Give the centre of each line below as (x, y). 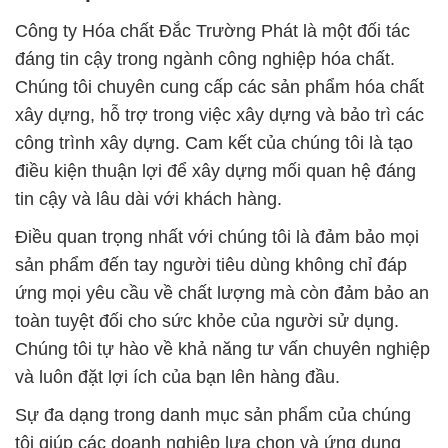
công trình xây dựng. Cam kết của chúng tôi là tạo (214, 143)
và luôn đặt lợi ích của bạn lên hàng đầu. (177, 377)
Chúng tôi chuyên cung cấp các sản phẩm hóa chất (219, 87)
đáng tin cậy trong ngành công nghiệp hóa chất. (205, 59)
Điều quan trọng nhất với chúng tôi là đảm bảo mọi (217, 237)
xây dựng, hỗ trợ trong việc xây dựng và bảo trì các (219, 115)
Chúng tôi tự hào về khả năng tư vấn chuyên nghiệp (222, 349)
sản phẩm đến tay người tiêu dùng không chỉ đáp (211, 265)
